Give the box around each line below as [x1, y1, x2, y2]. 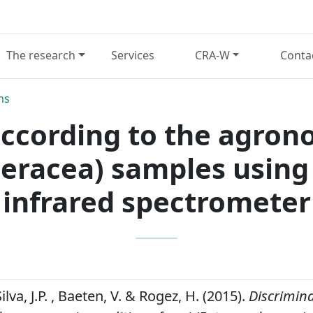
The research [6, 48, 75, 64]
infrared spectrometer [2, 182, 311, 221]
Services [110, 48, 154, 64]
